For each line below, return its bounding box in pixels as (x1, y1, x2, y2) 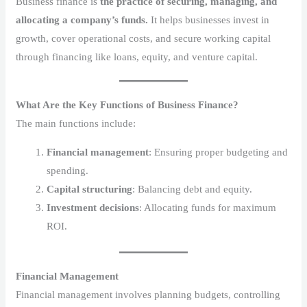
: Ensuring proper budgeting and (149, 147, 288, 158)
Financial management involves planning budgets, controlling (16, 288, 281, 300)
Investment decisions (47, 202, 140, 214)
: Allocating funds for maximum (139, 202, 277, 214)
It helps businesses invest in (148, 14, 270, 26)
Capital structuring (47, 184, 133, 195)
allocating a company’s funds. (16, 14, 149, 26)
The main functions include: (16, 118, 136, 130)
